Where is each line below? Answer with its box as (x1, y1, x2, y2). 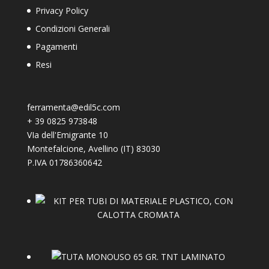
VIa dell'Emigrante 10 (26, 129, 108, 141)
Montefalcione (26, 143, 83, 155)
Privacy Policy (35, 4, 88, 16)
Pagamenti (35, 40, 77, 52)
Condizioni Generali (35, 22, 110, 34)
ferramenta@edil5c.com (26, 101, 120, 113)
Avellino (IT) (88, 143, 134, 155)
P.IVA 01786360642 (26, 157, 102, 169)
